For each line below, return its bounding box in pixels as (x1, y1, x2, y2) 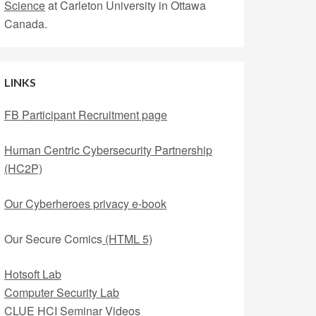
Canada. (4, 16, 47, 32)
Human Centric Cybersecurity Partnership (4, 142, 212, 158)
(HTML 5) (102, 231, 152, 247)
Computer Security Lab (4, 284, 119, 300)
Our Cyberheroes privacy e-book (4, 195, 166, 212)
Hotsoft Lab (4, 266, 61, 282)
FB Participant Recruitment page (4, 107, 167, 123)
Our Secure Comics (4, 231, 102, 247)
